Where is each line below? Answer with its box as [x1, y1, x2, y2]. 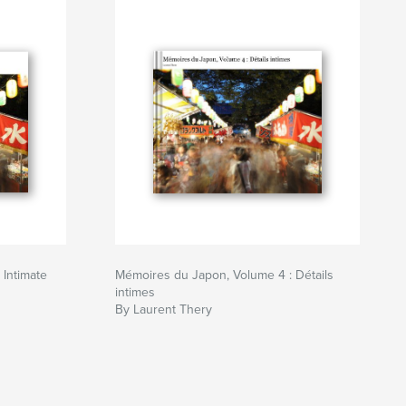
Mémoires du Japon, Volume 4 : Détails [115, 267, 333, 284]
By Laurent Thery [115, 302, 212, 318]
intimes [115, 285, 155, 301]
